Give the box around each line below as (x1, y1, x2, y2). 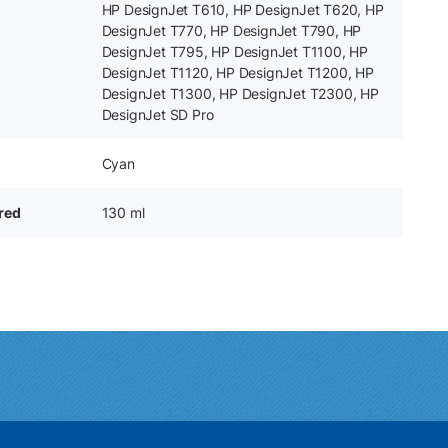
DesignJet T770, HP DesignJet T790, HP (101, 21, 362, 39)
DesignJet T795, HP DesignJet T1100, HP (101, 42, 368, 60)
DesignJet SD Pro (101, 105, 214, 123)
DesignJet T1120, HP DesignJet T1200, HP (101, 63, 374, 81)
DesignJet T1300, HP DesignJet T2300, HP (101, 84, 379, 102)
